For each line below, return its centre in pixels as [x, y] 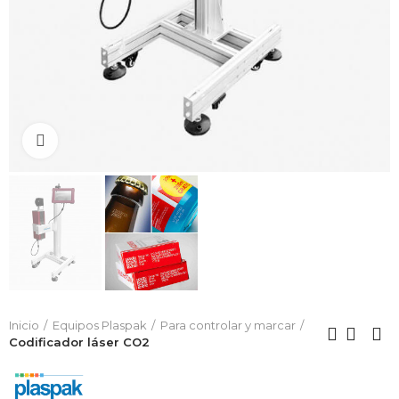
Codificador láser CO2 [79, 342]
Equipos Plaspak [100, 326]
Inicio [24, 326]
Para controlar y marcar [228, 326]
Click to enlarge [108, 140]
